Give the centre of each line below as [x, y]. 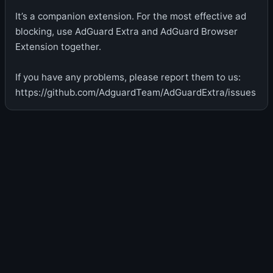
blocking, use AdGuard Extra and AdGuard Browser [126, 31]
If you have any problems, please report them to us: [128, 77]
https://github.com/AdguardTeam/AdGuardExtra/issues [136, 92]
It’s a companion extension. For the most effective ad [131, 16]
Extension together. [58, 46]
